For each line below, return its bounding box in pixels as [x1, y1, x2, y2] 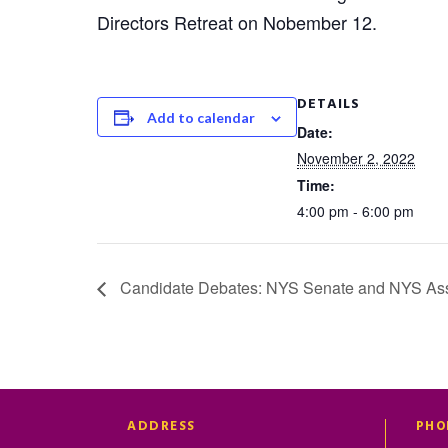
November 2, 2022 [297, 148, 415, 168]
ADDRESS [127, 416, 196, 438]
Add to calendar [146, 109, 255, 126]
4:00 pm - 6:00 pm [297, 201, 414, 221]
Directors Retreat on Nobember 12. [97, 9, 377, 35]
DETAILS [297, 93, 360, 116]
